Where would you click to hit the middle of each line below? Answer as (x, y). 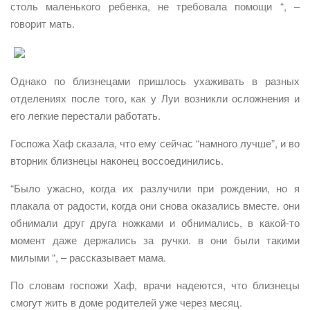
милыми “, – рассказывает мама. (88, 257)
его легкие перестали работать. (85, 116)
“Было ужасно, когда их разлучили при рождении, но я (155, 188)
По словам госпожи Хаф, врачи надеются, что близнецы (155, 285)
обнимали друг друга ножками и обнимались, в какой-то (155, 223)
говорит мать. (43, 24)
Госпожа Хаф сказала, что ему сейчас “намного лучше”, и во (155, 143)
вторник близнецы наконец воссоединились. (117, 161)
